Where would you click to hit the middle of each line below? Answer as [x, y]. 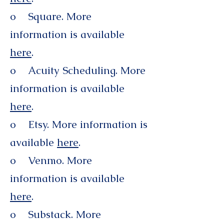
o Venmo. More [51, 160]
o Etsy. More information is [79, 124]
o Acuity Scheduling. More [78, 70]
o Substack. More [55, 214]
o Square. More [51, 16]
